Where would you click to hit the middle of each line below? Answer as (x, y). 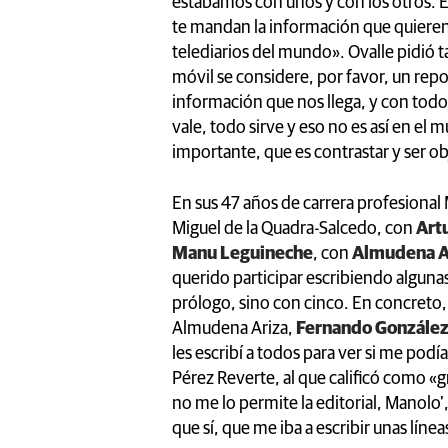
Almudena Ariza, (234, 328)
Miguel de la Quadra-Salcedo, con (294, 228)
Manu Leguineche (242, 253)
